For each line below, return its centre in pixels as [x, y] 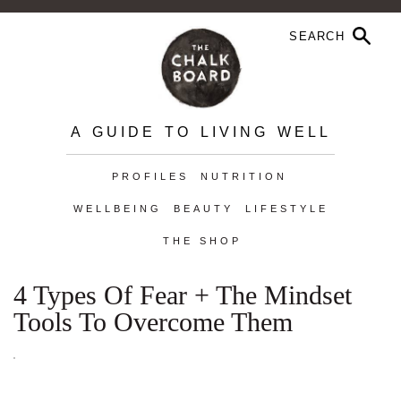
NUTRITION [243, 176]
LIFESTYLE [286, 209]
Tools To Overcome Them [153, 322]
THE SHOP [202, 241]
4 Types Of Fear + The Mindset [183, 295]
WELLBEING [117, 209]
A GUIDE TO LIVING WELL [200, 132]
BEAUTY [203, 209]
